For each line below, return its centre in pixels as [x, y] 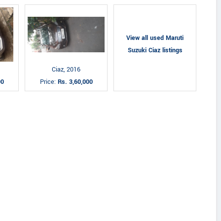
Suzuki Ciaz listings [155, 50]
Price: [49, 82]
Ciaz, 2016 [66, 70]
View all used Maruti [155, 38]
